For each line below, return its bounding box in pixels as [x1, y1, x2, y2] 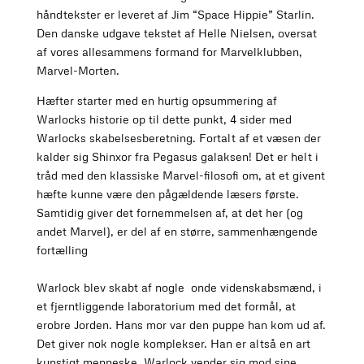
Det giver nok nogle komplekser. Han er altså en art [36, 336, 310, 351]
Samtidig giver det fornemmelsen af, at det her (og [36, 206, 303, 220]
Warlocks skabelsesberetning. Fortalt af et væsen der [36, 131, 321, 145]
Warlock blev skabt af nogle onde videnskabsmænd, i [36, 280, 322, 295]
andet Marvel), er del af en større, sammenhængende [36, 224, 318, 239]
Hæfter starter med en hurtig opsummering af [36, 93, 277, 108]
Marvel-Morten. [36, 63, 119, 78]
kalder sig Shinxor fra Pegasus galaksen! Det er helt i [36, 149, 318, 164]
